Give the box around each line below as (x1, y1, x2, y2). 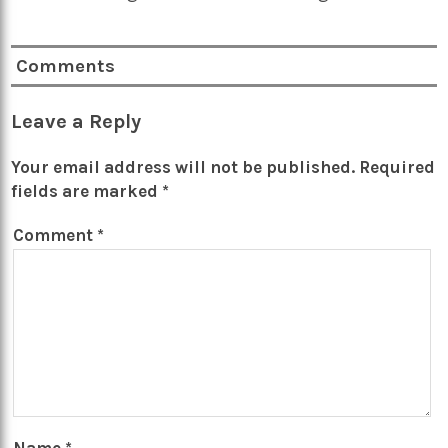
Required (359, 157, 436, 178)
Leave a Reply (11, 109, 142, 134)
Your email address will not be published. (11, 157, 356, 178)
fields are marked (11, 181, 163, 202)
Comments (16, 54, 116, 77)
